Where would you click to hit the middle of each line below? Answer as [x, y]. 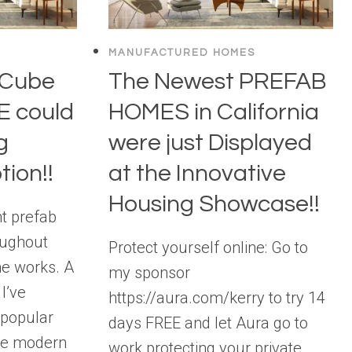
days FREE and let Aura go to [209, 323]
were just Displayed [211, 142]
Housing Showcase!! [214, 203]
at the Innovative [198, 173]
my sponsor [150, 272]
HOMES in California [214, 112]
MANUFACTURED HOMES [182, 53]
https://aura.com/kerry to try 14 [217, 297]
